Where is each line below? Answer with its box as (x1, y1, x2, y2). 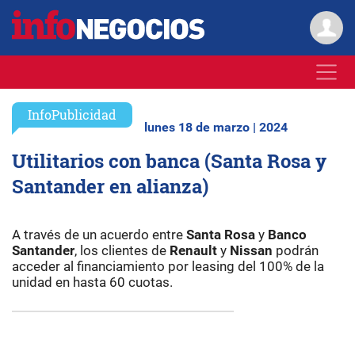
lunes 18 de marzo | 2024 (144, 120, 288, 135)
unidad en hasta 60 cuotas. (12, 274, 173, 290)
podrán (273, 242, 319, 258)
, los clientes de (74, 242, 170, 258)
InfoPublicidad (28, 106, 116, 123)
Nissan (230, 242, 273, 258)
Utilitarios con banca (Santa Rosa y (12, 148, 326, 174)
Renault (170, 242, 217, 258)
